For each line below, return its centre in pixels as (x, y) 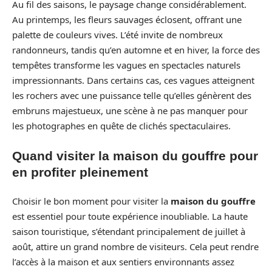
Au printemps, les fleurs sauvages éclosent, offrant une (127, 19)
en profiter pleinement (80, 172)
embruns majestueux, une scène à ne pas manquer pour (130, 110)
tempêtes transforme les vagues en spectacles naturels (126, 65)
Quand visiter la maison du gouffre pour (135, 155)
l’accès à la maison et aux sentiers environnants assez (123, 262)
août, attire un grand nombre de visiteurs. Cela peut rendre (135, 246)
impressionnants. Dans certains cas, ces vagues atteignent (133, 80)
